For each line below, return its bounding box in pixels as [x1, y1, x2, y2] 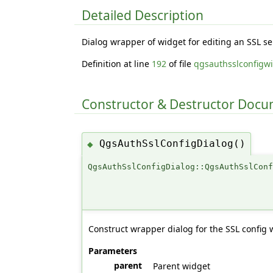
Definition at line [82, 57, 152, 69]
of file [166, 57, 194, 69]
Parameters [88, 244, 138, 257]
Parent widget [153, 260, 211, 272]
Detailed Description [82, 7, 204, 24]
